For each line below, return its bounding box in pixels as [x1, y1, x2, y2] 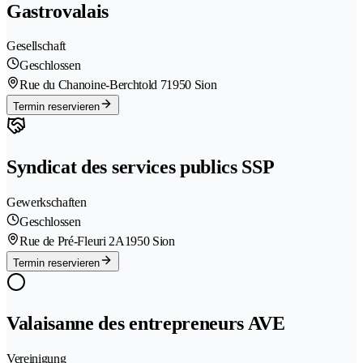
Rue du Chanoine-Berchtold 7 [19, 78, 167, 92]
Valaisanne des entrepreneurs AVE [6, 313, 285, 335]
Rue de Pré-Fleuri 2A [19, 234, 125, 249]
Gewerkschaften [6, 195, 87, 210]
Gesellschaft [6, 39, 66, 53]
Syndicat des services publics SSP [6, 156, 275, 178]
